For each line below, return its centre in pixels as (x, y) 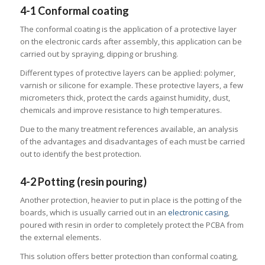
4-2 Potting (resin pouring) (83, 182)
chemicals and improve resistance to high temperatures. (121, 110)
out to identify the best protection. (80, 154)
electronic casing (198, 213)
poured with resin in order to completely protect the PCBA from (132, 225)
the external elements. (60, 237)
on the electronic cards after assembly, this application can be (131, 42)
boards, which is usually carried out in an (94, 213)
